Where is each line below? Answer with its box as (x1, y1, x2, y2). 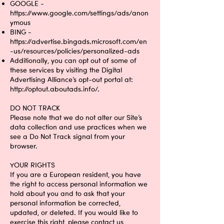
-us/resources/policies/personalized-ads (10, 46, 139, 55)
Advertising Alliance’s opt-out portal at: (10, 75, 135, 83)
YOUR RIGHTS (10, 160, 55, 169)
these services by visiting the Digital (10, 65, 122, 74)
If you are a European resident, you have (10, 170, 141, 178)
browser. (10, 141, 37, 150)
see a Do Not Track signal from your (10, 132, 125, 140)
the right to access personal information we (10, 179, 147, 188)
